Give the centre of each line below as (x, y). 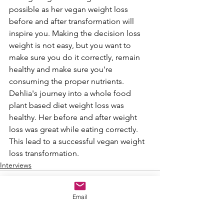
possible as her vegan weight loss (69, 9)
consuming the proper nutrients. (67, 81)
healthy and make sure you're (62, 69)
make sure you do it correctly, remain (75, 57)
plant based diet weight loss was (67, 105)
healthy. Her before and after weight (74, 117)
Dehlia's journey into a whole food (71, 93)
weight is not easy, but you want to (71, 45)
